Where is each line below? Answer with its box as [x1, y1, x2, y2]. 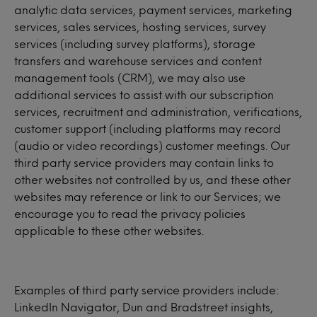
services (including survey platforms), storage [14, 39, 255, 48]
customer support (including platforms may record [14, 124, 281, 133]
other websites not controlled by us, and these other [14, 175, 291, 184]
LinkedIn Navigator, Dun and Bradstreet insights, [14, 302, 273, 311]
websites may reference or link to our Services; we [14, 192, 281, 201]
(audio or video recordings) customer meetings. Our [14, 141, 290, 150]
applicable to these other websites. [14, 226, 204, 235]
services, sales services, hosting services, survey [14, 22, 266, 31]
